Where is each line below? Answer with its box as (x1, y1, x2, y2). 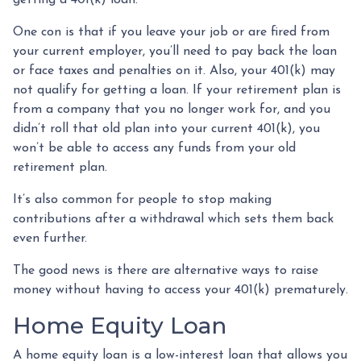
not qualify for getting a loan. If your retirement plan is (13, 83, 341, 97)
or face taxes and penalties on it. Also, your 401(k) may (13, 64, 335, 77)
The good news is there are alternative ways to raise (13, 263, 318, 277)
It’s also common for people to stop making (13, 193, 272, 206)
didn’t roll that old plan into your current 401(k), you (13, 122, 320, 135)
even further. (13, 231, 87, 245)
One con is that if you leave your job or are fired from (13, 25, 330, 39)
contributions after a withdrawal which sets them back (13, 212, 334, 226)
